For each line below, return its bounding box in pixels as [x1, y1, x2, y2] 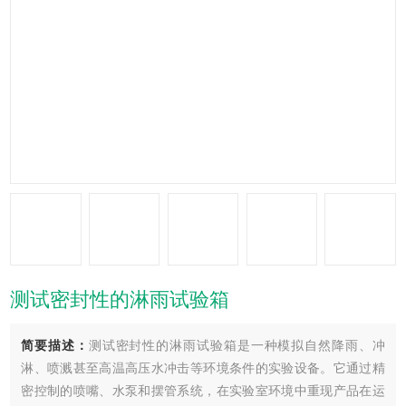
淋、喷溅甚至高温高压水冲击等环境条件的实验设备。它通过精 [21, 361, 385, 375]
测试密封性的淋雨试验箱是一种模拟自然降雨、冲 [88, 338, 385, 353]
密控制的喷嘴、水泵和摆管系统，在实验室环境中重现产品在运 [21, 383, 385, 398]
